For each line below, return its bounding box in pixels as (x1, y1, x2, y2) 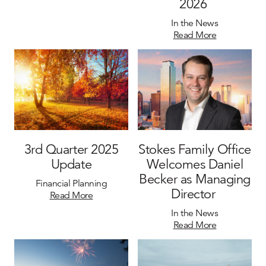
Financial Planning (35, 177, 107, 189)
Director (171, 185, 218, 202)
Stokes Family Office (138, 141, 251, 157)
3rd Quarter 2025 (24, 141, 119, 157)
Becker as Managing (139, 170, 251, 187)
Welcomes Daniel (146, 156, 243, 172)
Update (50, 156, 92, 172)
